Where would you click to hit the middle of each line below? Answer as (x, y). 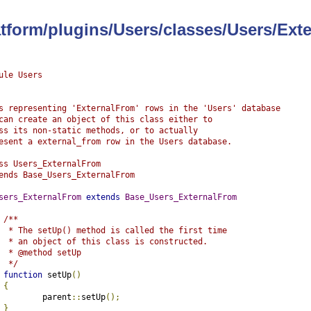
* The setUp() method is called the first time (115, 230)
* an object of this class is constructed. (105, 241)
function (23, 275)
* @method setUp (42, 252)
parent (57, 297)
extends (103, 197)
